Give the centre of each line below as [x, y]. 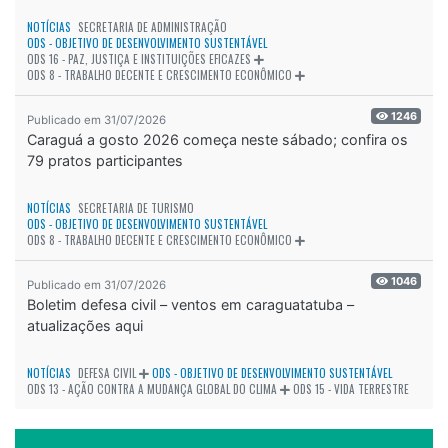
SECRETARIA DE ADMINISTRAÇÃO [152, 26]
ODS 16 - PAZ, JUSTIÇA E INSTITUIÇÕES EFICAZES [139, 58]
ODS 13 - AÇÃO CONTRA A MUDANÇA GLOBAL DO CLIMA [152, 388]
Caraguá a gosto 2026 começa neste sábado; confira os [217, 139]
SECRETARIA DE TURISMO [136, 207]
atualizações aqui [85, 325]
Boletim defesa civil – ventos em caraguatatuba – [190, 304]
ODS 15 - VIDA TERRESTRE [351, 388]
